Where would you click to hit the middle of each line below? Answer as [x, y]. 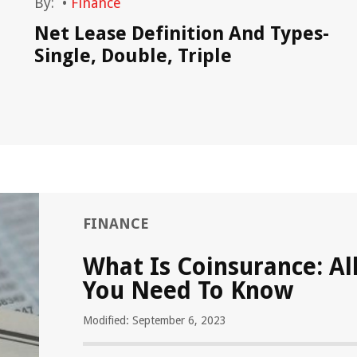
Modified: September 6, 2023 [155, 320]
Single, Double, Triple [133, 56]
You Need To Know [188, 290]
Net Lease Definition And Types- [182, 33]
